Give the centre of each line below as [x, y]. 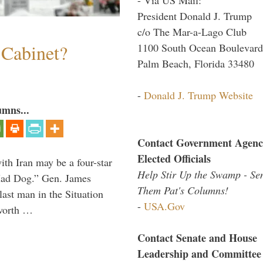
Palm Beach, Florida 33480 [196, 63]
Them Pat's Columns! [183, 190]
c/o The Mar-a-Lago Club [192, 31]
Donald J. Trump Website [198, 95]
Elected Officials [174, 158]
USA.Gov [164, 206]
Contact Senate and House [197, 237]
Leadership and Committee [199, 253]
